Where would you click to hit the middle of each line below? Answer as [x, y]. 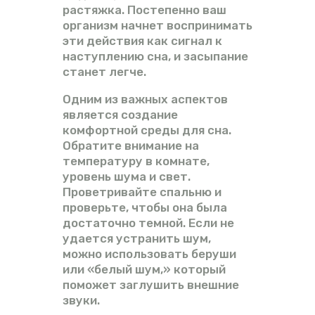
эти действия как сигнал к [142, 40]
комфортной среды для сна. [147, 130]
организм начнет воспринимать [157, 25]
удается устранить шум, [137, 238]
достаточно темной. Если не [148, 223]
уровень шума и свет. [127, 176]
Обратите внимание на [131, 145]
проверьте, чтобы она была [145, 207]
